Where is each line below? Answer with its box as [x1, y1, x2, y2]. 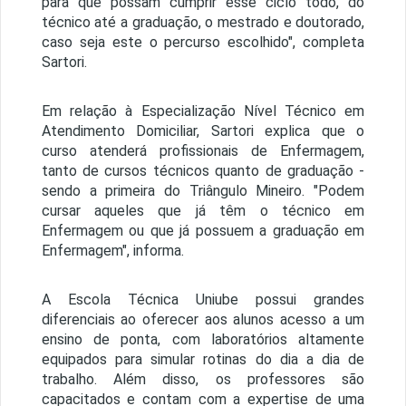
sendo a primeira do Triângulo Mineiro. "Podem [41, 182, 365, 200]
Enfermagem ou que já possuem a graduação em [41, 222, 365, 240]
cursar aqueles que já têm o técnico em [41, 202, 365, 220]
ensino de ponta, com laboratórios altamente [41, 331, 365, 349]
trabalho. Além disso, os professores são [41, 371, 365, 389]
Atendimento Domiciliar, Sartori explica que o [41, 122, 365, 140]
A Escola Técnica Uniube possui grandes [41, 291, 365, 309]
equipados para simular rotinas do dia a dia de [41, 351, 365, 369]
